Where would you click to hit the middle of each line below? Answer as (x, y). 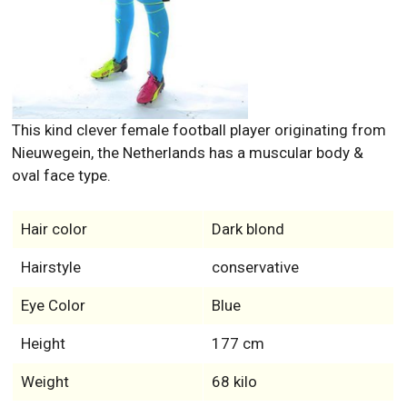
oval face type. (62, 175)
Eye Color (53, 305)
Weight (45, 381)
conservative (255, 267)
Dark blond (248, 228)
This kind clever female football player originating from (199, 129)
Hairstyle (50, 267)
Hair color (54, 228)
